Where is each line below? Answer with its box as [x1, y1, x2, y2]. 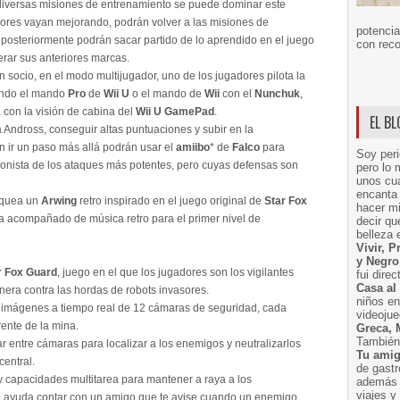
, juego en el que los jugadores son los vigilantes [57, 266, 294, 279]
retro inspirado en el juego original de [77, 195, 264, 207]
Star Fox [264, 195, 307, 207]
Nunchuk [254, 87, 300, 100]
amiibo [176, 141, 210, 154]
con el [220, 87, 254, 100]
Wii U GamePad [136, 105, 214, 118]
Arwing [41, 195, 77, 207]
